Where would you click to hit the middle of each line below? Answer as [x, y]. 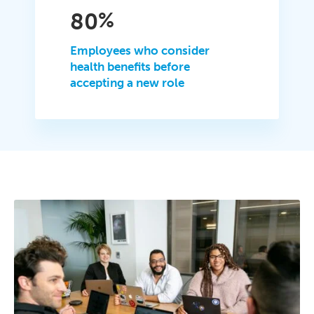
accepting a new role [128, 82]
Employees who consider [140, 50]
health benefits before [130, 66]
